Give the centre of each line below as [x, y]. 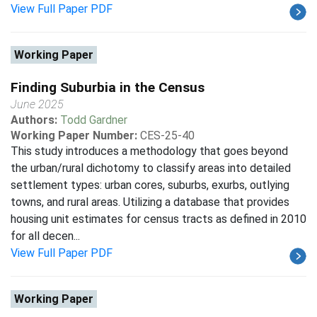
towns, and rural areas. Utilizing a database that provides [150, 202]
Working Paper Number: [74, 136]
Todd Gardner [94, 120]
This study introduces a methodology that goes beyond [149, 151]
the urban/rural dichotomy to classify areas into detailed [151, 168]
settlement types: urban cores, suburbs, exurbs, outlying [150, 185]
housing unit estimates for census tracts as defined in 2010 [158, 219]
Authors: [35, 120]
